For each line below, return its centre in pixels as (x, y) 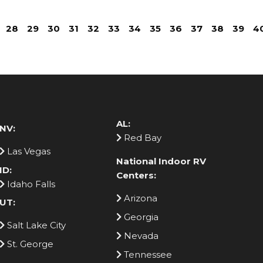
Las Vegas (27, 151)
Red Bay (142, 138)
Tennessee (147, 254)
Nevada (140, 235)
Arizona (140, 198)
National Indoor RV (161, 161)
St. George (29, 244)
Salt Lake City (35, 225)
